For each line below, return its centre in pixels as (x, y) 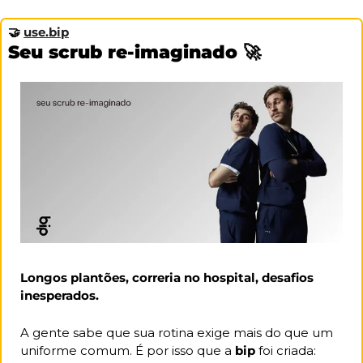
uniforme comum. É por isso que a (128, 350)
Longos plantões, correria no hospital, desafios (167, 277)
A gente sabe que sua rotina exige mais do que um (177, 332)
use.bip (46, 32)
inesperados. (61, 295)
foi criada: (286, 350)
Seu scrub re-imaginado (126, 52)
